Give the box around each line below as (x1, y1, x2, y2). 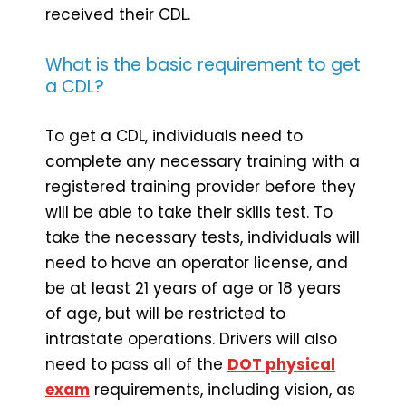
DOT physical (227, 353, 335, 375)
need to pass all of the (45, 353, 227, 375)
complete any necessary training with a (45, 150, 360, 172)
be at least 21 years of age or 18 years (45, 276, 341, 299)
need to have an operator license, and (45, 251, 348, 274)
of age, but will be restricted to (45, 302, 285, 324)
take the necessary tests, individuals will (45, 226, 360, 248)
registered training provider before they (45, 175, 356, 198)
